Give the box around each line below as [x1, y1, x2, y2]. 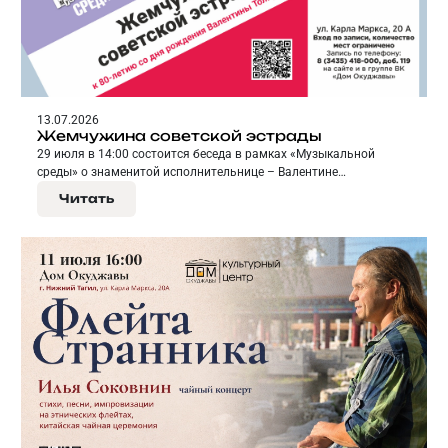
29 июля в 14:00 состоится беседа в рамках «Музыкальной [37, 146, 375, 161]
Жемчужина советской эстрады [37, 126, 322, 144]
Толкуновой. [37, 182, 108, 197]
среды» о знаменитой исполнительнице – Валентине [37, 164, 338, 179]
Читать [59, 190, 114, 206]
